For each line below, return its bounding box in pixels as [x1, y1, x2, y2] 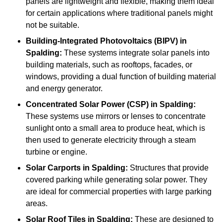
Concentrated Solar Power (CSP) [26, 100, 149, 109]
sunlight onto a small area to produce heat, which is [26, 124, 205, 133]
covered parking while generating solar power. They [26, 175, 207, 184]
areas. [26, 199, 48, 208]
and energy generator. [26, 84, 103, 93]
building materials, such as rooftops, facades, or [26, 60, 192, 69]
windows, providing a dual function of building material [26, 72, 216, 81]
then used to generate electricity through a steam [26, 136, 196, 145]
